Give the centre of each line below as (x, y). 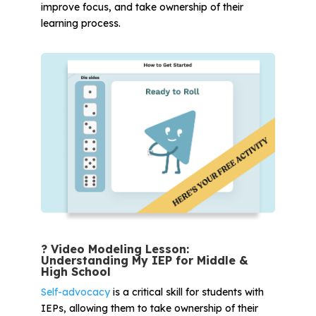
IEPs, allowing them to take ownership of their (149, 308)
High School (75, 271)
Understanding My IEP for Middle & (144, 260)
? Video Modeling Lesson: (115, 249)
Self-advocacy (75, 292)
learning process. (80, 23)
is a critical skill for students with (187, 292)
